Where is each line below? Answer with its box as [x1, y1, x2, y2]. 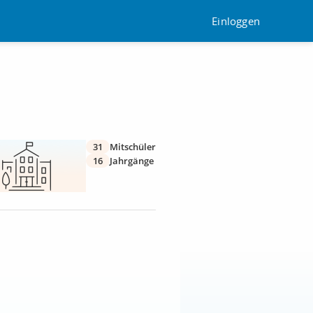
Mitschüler [110, 140, 156, 153]
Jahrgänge [110, 154, 154, 167]
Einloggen [212, 13, 260, 28]
